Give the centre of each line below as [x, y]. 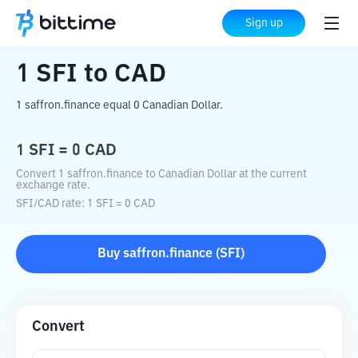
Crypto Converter [113, 24]
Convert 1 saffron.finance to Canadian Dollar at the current [161, 174]
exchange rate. [53, 185]
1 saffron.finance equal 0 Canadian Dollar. [119, 105]
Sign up [264, 23]
